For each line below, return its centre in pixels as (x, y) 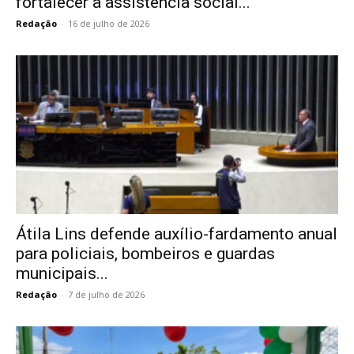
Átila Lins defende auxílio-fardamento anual (177, 234)
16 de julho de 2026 (109, 23)
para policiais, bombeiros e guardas (145, 254)
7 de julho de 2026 (106, 295)
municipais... (62, 274)
